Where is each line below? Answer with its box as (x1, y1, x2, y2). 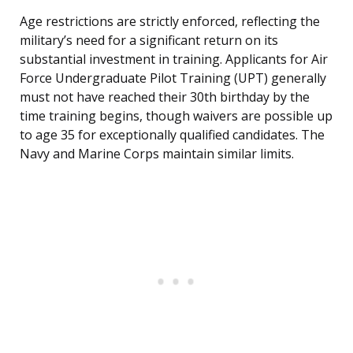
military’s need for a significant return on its (20, 32, 278, 50)
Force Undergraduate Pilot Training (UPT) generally (20, 69, 326, 87)
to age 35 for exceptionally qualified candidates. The (20, 126, 325, 144)
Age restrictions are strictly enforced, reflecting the (20, 13, 320, 31)
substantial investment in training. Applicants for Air (20, 50, 328, 69)
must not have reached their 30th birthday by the (20, 88, 310, 106)
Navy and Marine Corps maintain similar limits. (20, 145, 294, 163)
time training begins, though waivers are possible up (20, 107, 333, 125)
